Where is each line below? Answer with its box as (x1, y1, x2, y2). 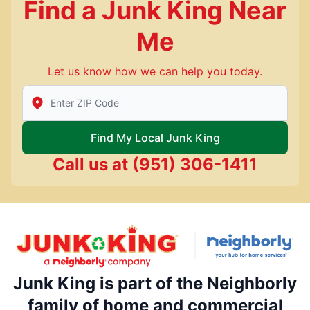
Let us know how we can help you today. (48, 64, 262, 78)
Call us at (53, 154, 128, 174)
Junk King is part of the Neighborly (13, 273, 297, 293)
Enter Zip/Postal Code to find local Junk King (21, 85, 259, 100)
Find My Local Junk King (90, 130, 220, 145)
